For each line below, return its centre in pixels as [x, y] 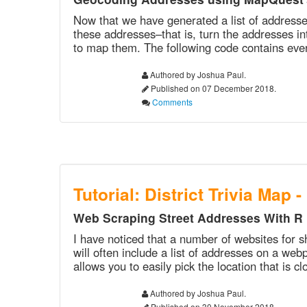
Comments [172, 102]
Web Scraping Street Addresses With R [188, 218]
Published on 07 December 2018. [212, 88]
